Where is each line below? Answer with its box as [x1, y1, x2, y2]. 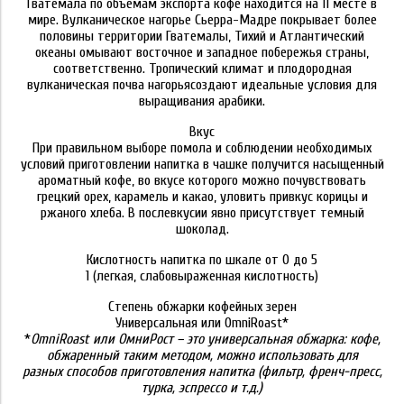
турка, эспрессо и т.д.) [142, 380, 262, 396]
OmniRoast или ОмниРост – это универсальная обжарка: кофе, [30, 331, 381, 347]
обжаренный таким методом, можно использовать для [46, 347, 358, 363]
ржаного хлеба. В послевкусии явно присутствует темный [40, 205, 364, 221]
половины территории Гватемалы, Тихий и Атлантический [40, 28, 364, 44]
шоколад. [175, 221, 229, 237]
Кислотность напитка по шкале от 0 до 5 [87, 252, 317, 268]
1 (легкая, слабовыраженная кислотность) [86, 268, 318, 284]
